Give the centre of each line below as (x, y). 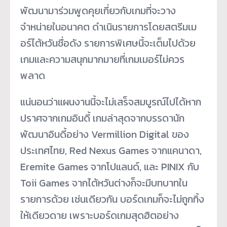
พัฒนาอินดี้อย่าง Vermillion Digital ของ (105, 134)
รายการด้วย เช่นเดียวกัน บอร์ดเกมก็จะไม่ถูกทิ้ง (112, 199)
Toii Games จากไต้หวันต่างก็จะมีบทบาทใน (104, 183)
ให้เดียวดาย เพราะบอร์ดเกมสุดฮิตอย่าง (100, 215)
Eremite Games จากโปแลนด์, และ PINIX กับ (110, 166)
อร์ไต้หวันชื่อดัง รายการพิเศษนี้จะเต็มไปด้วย (108, 43)
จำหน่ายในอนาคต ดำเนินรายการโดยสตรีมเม (108, 27)
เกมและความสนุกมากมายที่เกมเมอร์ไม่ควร (102, 59)
